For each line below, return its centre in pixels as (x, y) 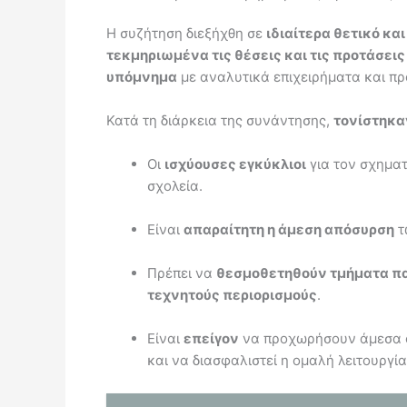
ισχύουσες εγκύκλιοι (235, 164)
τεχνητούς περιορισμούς (232, 294)
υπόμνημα (142, 76)
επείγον (211, 338)
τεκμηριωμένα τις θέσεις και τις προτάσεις (256, 55)
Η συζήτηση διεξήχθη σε (186, 33)
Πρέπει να (182, 273)
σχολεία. (175, 185)
